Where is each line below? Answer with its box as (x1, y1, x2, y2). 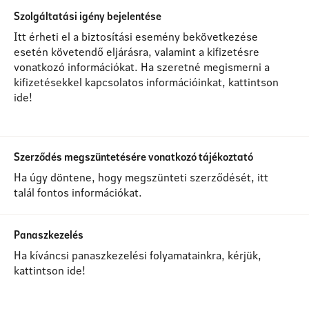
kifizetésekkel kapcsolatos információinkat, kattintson (14, 74, 279, 89)
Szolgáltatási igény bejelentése (14, 8, 161, 23)
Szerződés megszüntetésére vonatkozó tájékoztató (14, 149, 253, 163)
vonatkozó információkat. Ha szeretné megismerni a (14, 59, 270, 74)
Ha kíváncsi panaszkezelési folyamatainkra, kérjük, (14, 248, 261, 262)
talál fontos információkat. (14, 185, 142, 199)
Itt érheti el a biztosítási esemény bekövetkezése (14, 29, 258, 43)
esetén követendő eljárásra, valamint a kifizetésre (14, 44, 259, 59)
